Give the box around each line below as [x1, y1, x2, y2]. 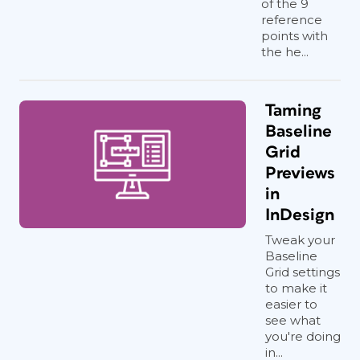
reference [261, 12, 322, 27]
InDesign [265, 207, 334, 223]
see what [265, 313, 321, 328]
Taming [265, 102, 321, 119]
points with [261, 28, 328, 43]
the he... [261, 44, 309, 59]
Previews [265, 165, 335, 182]
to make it [265, 280, 327, 296]
